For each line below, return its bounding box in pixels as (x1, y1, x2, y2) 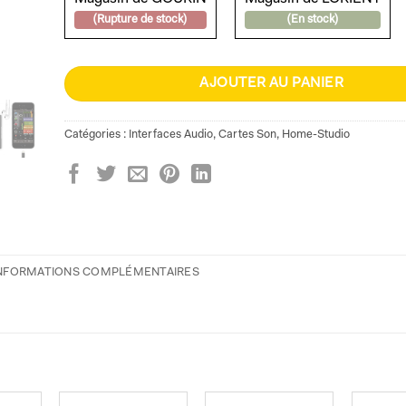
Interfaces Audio (128, 128, 213, 140)
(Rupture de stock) (93, 13, 187, 25)
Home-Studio (281, 128, 350, 140)
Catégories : (63, 128, 129, 140)
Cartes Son (217, 128, 276, 140)
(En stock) (287, 13, 339, 25)
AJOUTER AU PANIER (199, 76, 344, 92)
